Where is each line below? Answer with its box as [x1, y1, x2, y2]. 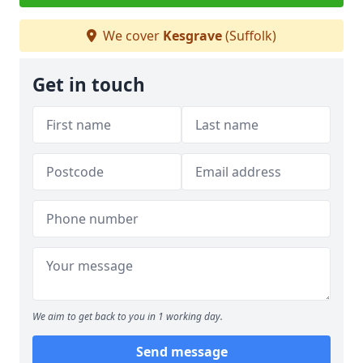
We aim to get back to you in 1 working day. [32, 310, 223, 323]
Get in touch [32, 72, 145, 97]
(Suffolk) [222, 27, 276, 45]
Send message [135, 343, 228, 361]
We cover [100, 27, 163, 45]
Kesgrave [163, 27, 222, 45]
